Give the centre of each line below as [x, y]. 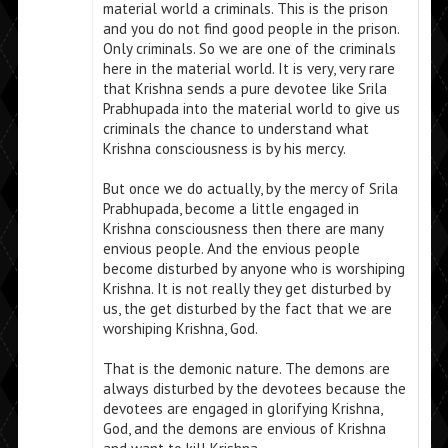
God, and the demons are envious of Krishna [244, 429]
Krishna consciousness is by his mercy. [224, 149]
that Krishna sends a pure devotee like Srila [244, 89]
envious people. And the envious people [231, 249]
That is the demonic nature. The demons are [246, 369]
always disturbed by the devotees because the [254, 389]
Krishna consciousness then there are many [242, 229]
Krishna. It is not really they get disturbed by [246, 289]
